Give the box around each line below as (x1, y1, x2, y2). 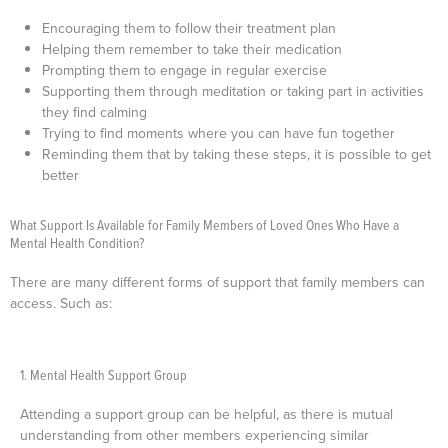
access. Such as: (10, 292, 116, 313)
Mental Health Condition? (10, 232, 144, 252)
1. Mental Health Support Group (20, 365, 187, 385)
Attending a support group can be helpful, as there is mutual (20, 404, 393, 425)
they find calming (42, 101, 147, 122)
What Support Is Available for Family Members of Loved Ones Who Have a (10, 214, 399, 234)
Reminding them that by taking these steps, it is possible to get (42, 143, 431, 164)
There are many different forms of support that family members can (10, 271, 425, 292)
